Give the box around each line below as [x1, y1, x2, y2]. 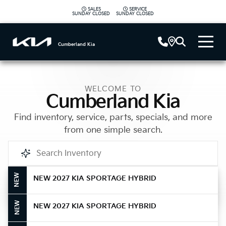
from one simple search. [64, 125, 162, 135]
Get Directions [88, 212, 144, 222]
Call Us [104, 182, 130, 192]
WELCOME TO [84, 84, 142, 94]
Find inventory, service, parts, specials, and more [14, 112, 212, 123]
